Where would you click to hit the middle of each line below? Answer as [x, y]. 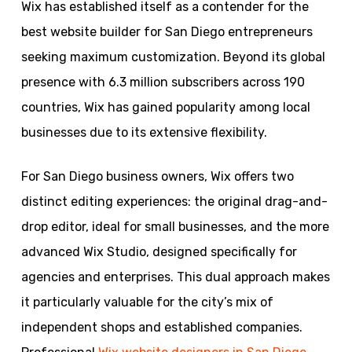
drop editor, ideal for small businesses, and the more [175, 226]
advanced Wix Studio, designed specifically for [159, 251]
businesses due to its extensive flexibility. [144, 132]
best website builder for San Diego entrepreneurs [167, 31]
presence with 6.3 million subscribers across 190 [163, 82]
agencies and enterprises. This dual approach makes [175, 277]
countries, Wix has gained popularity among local [165, 107]
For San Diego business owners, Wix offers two [157, 176]
